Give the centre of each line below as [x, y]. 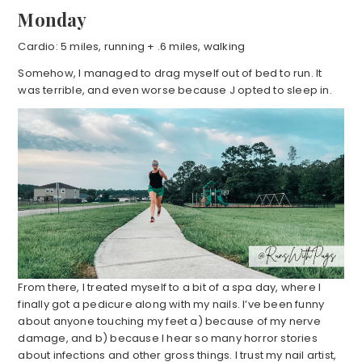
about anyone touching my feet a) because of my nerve [169, 322]
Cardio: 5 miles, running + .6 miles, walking [132, 46]
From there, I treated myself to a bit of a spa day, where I [170, 288]
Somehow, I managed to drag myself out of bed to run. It [170, 73]
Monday [53, 19]
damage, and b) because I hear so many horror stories [168, 339]
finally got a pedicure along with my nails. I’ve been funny [171, 305]
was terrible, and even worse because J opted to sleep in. [175, 90]
